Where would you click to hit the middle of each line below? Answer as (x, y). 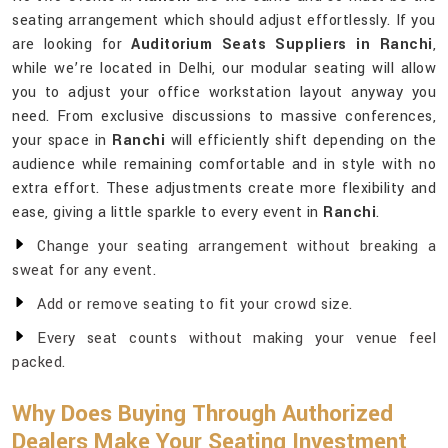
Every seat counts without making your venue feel (236, 339)
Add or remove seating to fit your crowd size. (195, 305)
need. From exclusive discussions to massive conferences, (224, 117)
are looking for (72, 45)
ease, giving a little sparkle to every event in (167, 213)
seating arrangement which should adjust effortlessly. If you (224, 21)
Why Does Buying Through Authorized (202, 414)
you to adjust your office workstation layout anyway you (224, 93)
